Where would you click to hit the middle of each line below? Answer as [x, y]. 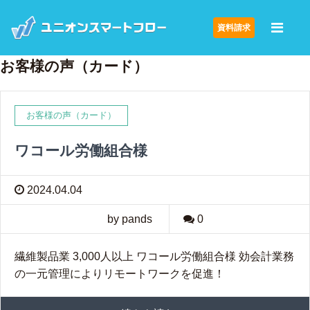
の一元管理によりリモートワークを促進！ [120, 274]
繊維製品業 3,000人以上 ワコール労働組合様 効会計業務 [154, 256]
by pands [129, 219]
